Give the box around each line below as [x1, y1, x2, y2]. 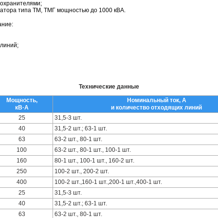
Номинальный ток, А [127, 96, 186, 104]
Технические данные [79, 83, 139, 90]
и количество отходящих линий [111, 104, 202, 111]
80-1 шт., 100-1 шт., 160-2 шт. [54, 157, 134, 164]
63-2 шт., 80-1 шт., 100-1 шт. [54, 146, 131, 153]
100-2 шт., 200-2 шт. [54, 167, 109, 175]
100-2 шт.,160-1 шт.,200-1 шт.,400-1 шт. [54, 178, 162, 185]
